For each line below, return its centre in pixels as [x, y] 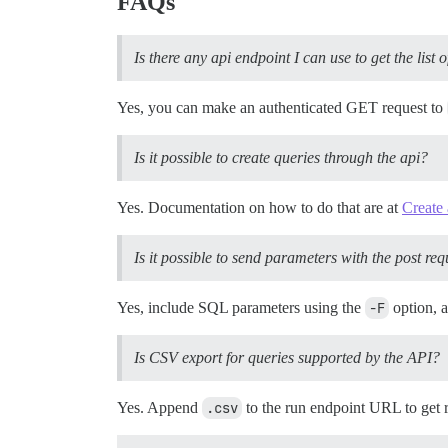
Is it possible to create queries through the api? [281, 158]
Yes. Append [159, 408]
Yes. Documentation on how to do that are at [259, 208]
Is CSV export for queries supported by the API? [287, 358]
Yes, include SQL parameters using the [241, 308]
